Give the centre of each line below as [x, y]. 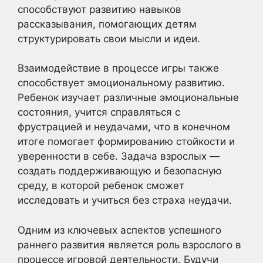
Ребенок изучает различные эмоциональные [128, 97]
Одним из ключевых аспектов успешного [119, 230]
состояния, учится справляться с [99, 112]
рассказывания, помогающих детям [107, 24]
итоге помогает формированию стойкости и [126, 141]
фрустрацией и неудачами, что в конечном [124, 127]
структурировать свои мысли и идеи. [109, 38]
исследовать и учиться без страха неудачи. [125, 200]
